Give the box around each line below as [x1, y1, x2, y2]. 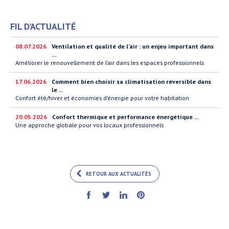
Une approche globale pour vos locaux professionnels [15, 121, 164, 129]
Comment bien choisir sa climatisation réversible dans [52, 78, 211, 86]
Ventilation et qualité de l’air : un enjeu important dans [52, 42, 214, 51]
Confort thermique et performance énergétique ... [52, 113, 198, 121]
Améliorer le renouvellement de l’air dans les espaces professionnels [15, 59, 204, 67]
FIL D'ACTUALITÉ [10, 20, 76, 33]
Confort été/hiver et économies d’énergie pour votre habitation [15, 94, 189, 102]
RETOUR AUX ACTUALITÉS [85, 170, 151, 178]
